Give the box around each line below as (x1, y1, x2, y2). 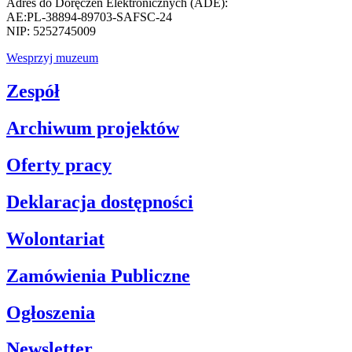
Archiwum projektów (6, 118, 179, 139)
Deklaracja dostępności (6, 191, 193, 212)
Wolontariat (6, 228, 104, 249)
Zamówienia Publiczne (6, 265, 190, 286)
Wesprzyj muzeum (6, 51, 98, 65)
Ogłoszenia (6, 302, 95, 323)
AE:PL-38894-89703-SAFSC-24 (6, 10, 172, 24)
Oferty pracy (6, 154, 112, 175)
